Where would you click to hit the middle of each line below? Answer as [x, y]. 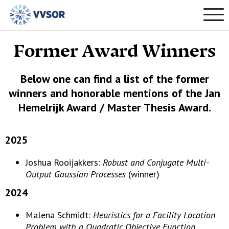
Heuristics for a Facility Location [154, 215]
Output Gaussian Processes [76, 174]
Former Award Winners [114, 51]
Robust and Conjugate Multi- [156, 162]
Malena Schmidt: [59, 215]
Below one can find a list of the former [114, 79]
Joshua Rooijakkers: [64, 162]
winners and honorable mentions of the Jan [114, 93]
